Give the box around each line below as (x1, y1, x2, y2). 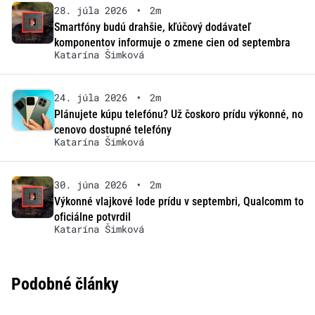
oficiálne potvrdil (53, 210, 131, 224)
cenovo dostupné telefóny (53, 123, 172, 137)
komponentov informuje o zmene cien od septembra (53, 36, 290, 50)
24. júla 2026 (53, 91, 127, 105)
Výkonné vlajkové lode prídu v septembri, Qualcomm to (53, 195, 304, 209)
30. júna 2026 (53, 178, 127, 192)
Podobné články (11, 274, 119, 295)
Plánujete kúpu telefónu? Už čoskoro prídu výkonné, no (53, 108, 303, 122)
